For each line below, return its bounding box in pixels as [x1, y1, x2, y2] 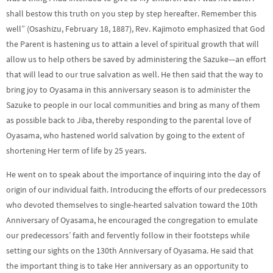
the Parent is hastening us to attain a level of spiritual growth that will [6, 38, 259, 49]
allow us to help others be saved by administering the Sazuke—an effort [6, 54, 266, 65]
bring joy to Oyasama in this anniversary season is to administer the [6, 84, 250, 95]
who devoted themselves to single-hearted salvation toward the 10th [6, 199, 258, 210]
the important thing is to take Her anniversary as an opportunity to [6, 260, 249, 271]
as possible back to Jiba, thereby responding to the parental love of [6, 115, 251, 126]
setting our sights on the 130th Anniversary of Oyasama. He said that [6, 245, 253, 256]
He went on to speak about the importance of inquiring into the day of [6, 169, 260, 180]
